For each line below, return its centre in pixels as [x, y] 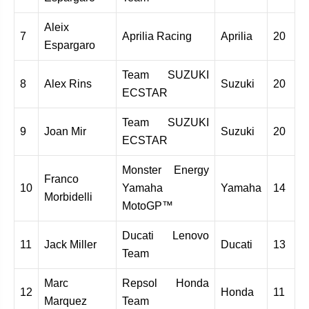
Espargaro [70, 45]
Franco [61, 179]
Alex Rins [68, 83]
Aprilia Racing [157, 36]
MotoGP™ [148, 206]
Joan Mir [65, 131]
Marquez [66, 301]
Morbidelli [68, 197]
